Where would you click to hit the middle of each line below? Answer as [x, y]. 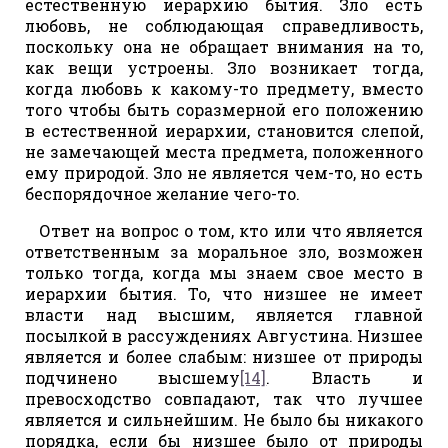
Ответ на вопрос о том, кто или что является [231, 230]
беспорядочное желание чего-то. [162, 193]
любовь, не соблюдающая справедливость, [224, 25]
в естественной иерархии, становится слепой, [224, 130]
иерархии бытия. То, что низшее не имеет [224, 293]
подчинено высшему [133, 377]
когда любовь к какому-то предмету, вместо [224, 88]
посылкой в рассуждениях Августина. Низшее [224, 335]
